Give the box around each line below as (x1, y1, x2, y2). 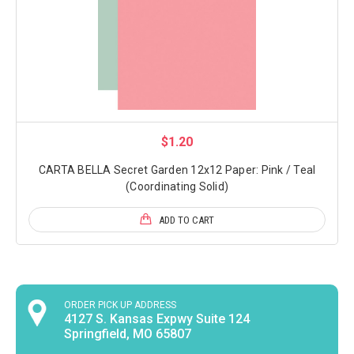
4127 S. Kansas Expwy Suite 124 (64, 311, 250, 327)
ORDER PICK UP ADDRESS (64, 299, 177, 311)
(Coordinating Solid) (126, 180, 228, 194)
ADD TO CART (159, 214, 214, 227)
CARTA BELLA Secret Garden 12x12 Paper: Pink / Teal (38, 164, 316, 177)
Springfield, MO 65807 (64, 326, 192, 342)
